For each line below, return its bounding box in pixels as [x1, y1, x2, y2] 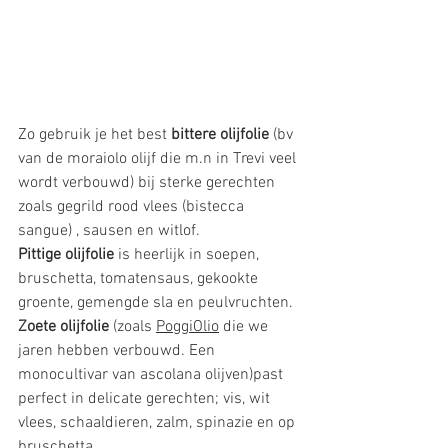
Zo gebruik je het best [18, 125, 171, 146]
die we [219, 317, 272, 338]
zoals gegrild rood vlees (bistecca [18, 197, 248, 218]
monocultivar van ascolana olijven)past [18, 365, 287, 386]
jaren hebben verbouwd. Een [18, 341, 219, 362]
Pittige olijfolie [18, 245, 114, 266]
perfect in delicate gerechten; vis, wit [18, 389, 274, 410]
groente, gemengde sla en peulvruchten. [18, 293, 297, 314]
